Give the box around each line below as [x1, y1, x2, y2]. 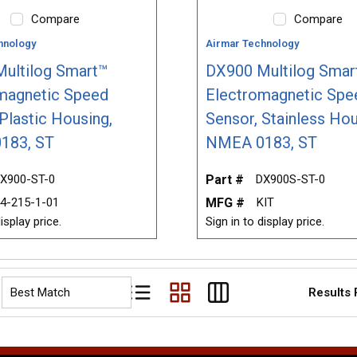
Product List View [127, 292, 220, 307]
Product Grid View [167, 292, 261, 307]
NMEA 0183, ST [205, 132, 317, 152]
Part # [205, 171, 244, 187]
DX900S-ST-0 [255, 171, 325, 186]
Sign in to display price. [205, 214, 324, 229]
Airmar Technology [205, 37, 299, 49]
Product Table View [206, 292, 308, 307]
